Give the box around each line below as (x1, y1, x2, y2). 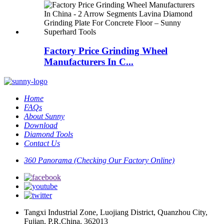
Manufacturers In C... (44, 56, 133, 67)
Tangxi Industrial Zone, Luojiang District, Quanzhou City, (24, 208, 207, 217)
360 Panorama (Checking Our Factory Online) (24, 156, 174, 165)
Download (24, 121, 57, 130)
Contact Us (24, 139, 60, 148)
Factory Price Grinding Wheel (44, 45, 167, 56)
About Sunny (24, 112, 64, 121)
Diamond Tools (24, 130, 73, 139)
